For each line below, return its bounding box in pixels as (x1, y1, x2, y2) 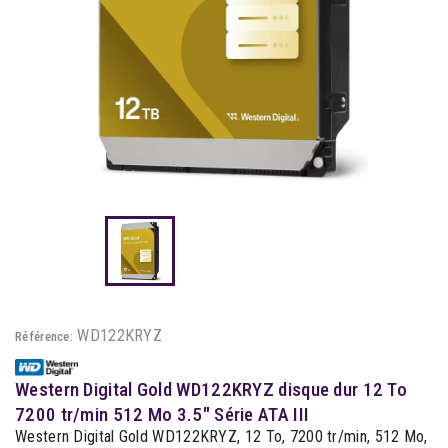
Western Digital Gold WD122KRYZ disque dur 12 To (15, 378, 408, 401)
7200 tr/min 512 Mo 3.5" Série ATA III (15, 403, 310, 426)
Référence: (15, 329, 73, 344)
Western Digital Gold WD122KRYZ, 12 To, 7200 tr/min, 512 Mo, (15, 427, 428, 446)
